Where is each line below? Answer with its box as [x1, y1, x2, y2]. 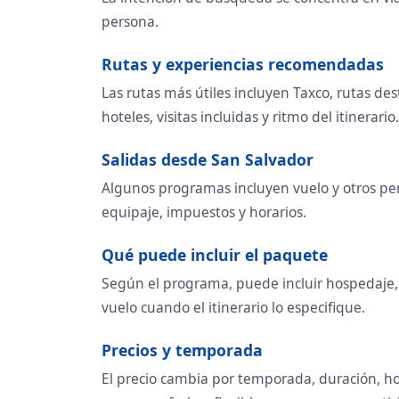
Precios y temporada [102, 339, 263, 362]
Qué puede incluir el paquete [102, 244, 328, 266]
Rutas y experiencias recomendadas [102, 53, 384, 76]
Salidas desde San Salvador [102, 149, 313, 171]
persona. [102, 12, 159, 32]
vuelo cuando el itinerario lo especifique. [102, 297, 365, 318]
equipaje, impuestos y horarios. [102, 202, 306, 223]
